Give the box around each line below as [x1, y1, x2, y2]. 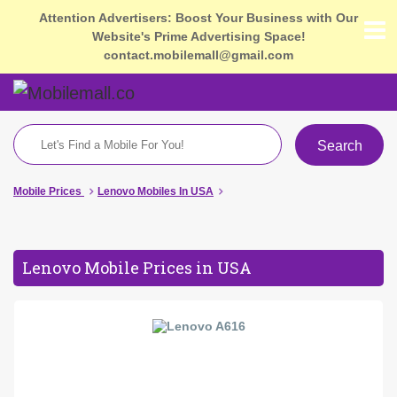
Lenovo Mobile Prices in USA [22, 256, 252, 278]
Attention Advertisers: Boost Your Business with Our [39, 11, 358, 25]
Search [316, 137, 362, 153]
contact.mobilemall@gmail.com [104, 48, 293, 62]
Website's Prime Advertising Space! [91, 29, 306, 43]
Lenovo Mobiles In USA [97, 184, 214, 198]
